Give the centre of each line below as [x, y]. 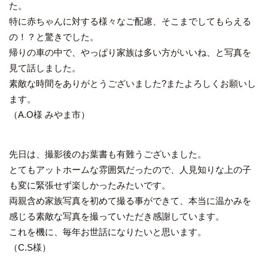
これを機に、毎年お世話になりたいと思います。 [108, 232]
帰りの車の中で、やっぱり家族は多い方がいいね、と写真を [130, 52]
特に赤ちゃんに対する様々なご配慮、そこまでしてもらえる [130, 21]
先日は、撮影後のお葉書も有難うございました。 [108, 154]
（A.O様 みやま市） [49, 114]
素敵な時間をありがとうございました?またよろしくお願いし [133, 83]
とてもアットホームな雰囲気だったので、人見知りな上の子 [130, 169]
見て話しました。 [45, 68]
